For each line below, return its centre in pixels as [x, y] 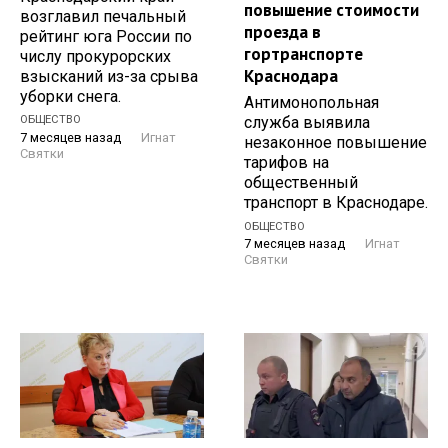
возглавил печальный [103, 16]
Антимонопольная [311, 103]
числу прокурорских [95, 56]
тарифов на [286, 163]
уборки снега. [70, 96]
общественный [301, 183]
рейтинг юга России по [106, 36]
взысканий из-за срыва [109, 76]
